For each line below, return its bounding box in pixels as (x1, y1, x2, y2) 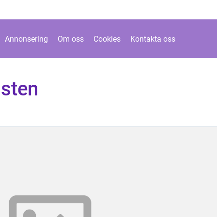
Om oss (58, 34, 84, 44)
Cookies (93, 34, 121, 44)
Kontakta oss (130, 34, 175, 44)
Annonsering (5, 34, 48, 44)
